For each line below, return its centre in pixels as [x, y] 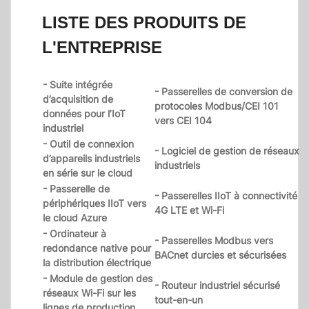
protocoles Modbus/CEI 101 [217, 106]
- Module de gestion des [98, 279]
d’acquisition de [78, 99]
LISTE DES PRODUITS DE [144, 23]
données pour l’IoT [84, 114]
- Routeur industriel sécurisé [217, 286]
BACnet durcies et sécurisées [220, 255]
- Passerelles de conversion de [223, 92]
